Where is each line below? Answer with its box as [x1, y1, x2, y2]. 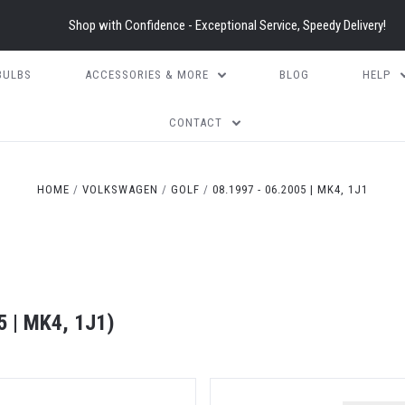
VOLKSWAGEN [81, 183, 158, 196]
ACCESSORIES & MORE [84, 68, 209, 81]
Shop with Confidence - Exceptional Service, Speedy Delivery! [68, 17, 386, 33]
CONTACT [169, 116, 223, 129]
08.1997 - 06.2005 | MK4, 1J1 [212, 183, 369, 196]
